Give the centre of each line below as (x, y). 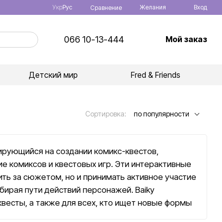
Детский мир (54, 75)
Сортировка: (106, 114)
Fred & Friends (156, 75)
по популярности (162, 114)
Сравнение (106, 7)
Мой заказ (186, 39)
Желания (153, 7)
